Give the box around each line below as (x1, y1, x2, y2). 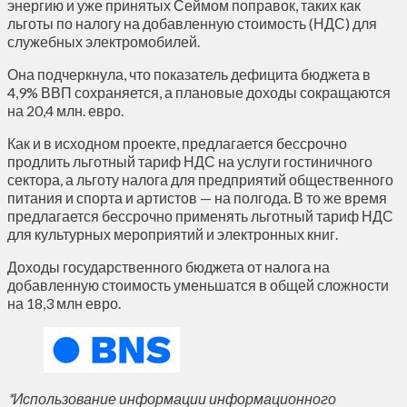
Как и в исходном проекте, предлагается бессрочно (7, 134, 347, 152)
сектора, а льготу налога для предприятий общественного (7, 170, 393, 188)
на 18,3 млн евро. (7, 293, 124, 312)
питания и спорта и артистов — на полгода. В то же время (7, 188, 387, 206)
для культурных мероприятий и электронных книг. (7, 224, 341, 243)
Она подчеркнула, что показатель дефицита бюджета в (7, 65, 371, 83)
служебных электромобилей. (7, 32, 203, 50)
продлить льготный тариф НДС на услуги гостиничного (7, 152, 372, 170)
